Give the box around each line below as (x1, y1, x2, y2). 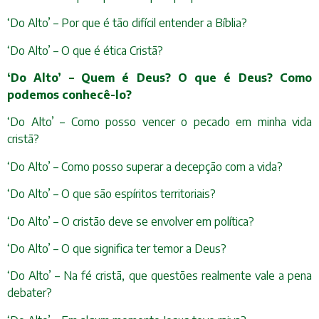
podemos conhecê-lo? (7, 87, 132, 102)
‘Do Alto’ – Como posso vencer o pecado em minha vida (7, 115, 312, 130)
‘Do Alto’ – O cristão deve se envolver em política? (7, 214, 254, 229)
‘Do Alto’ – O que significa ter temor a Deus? (7, 241, 226, 256)
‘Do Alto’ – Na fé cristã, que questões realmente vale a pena (7, 268, 312, 283)
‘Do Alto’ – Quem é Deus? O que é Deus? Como (7, 70, 312, 85)
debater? (7, 286, 52, 300)
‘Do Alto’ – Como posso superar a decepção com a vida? (7, 159, 283, 174)
